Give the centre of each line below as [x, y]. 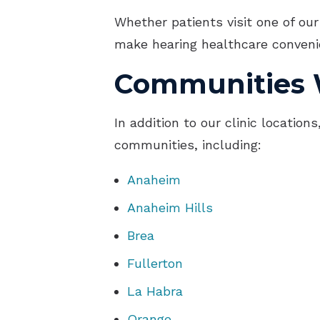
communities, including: [188, 145]
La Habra [155, 291]
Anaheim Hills [170, 208]
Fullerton [155, 264]
